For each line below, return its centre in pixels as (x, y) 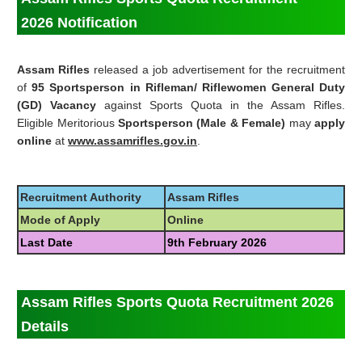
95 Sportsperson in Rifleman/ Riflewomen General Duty (189, 88)
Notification (96, 23)
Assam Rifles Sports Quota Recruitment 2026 (178, 303)
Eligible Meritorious (67, 123)
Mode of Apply (61, 220)
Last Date (47, 243)
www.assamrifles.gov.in (133, 141)
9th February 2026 (217, 243)
